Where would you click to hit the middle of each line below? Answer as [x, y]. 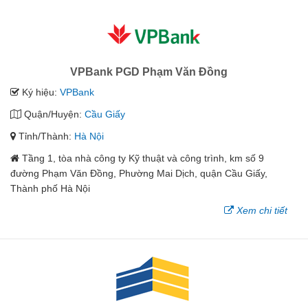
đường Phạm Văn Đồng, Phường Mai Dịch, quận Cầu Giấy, [139, 173]
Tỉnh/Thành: [45, 136]
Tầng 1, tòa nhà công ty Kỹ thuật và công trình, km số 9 [143, 158]
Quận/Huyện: [53, 114]
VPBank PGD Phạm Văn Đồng [149, 71]
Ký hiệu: [40, 92]
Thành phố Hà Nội [50, 188]
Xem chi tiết [262, 210]
